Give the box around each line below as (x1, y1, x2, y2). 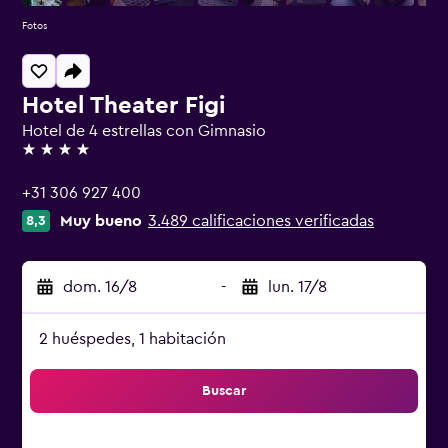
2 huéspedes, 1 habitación (39, 331, 226, 347)
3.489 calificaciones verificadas (148, 213, 374, 229)
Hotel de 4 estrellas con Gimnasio (22, 123, 266, 139)
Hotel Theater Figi (22, 94, 225, 118)
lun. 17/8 (268, 279, 327, 295)
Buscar (202, 384, 246, 398)
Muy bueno (60, 213, 142, 229)
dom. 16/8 (63, 279, 137, 295)
